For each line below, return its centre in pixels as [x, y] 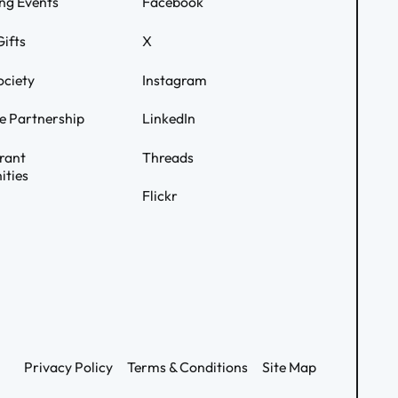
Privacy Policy [68, 367]
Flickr [159, 196]
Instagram [174, 80]
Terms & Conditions [187, 367]
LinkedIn [168, 119]
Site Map [289, 367]
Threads [167, 157]
